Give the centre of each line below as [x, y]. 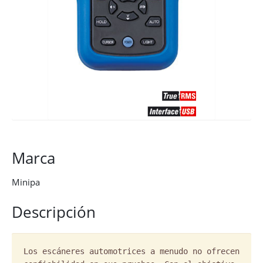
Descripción [54, 212]
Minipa [26, 182]
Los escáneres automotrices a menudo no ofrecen [131, 251]
